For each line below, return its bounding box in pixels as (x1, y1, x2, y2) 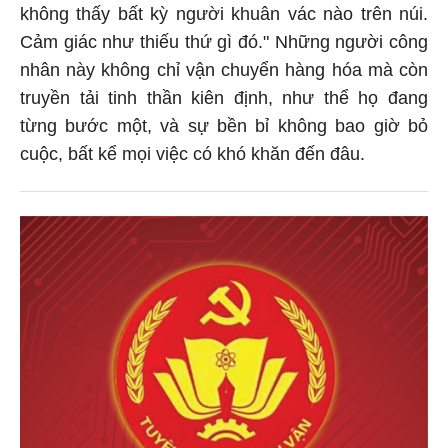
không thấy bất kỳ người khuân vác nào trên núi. (20, 6, 428, 27)
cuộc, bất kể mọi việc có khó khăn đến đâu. (20, 146, 365, 167)
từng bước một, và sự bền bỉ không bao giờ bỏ (20, 118, 428, 139)
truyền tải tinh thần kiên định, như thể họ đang (20, 90, 428, 111)
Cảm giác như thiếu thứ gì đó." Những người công (20, 34, 428, 55)
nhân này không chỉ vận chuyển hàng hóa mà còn (20, 62, 428, 83)
